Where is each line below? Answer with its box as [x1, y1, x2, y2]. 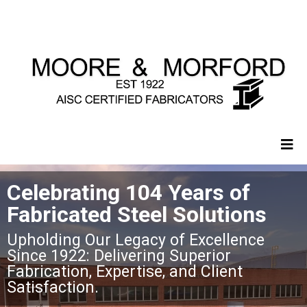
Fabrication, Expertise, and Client [7, 262, 243, 282]
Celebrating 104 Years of [7, 180, 250, 206]
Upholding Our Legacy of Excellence [7, 231, 265, 250]
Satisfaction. [7, 278, 99, 297]
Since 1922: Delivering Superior [7, 247, 231, 266]
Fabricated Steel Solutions [7, 201, 267, 228]
